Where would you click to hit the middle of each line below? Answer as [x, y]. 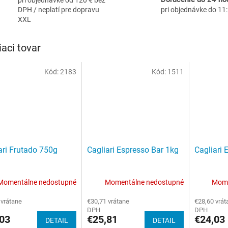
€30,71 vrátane [108, 202]
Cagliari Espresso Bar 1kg [133, 150]
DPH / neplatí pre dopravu [59, 9]
